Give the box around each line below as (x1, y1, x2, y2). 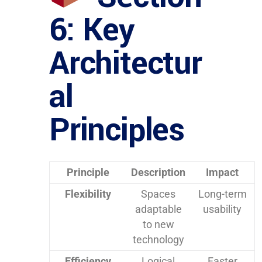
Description (131, 166, 185, 179)
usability (203, 203, 242, 216)
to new (142, 218, 174, 231)
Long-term (198, 188, 247, 201)
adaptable (135, 203, 182, 216)
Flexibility (65, 188, 111, 201)
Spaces (141, 188, 175, 201)
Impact (206, 166, 239, 179)
